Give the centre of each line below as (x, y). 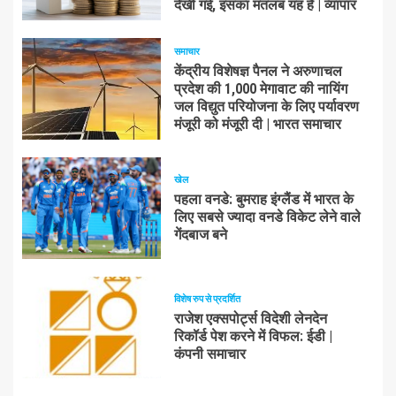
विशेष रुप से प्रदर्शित (207, 298)
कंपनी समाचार (209, 354)
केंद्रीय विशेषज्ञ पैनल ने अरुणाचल (258, 71)
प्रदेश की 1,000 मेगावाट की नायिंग (260, 89)
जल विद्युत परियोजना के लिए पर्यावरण (266, 107)
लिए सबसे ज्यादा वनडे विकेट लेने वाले (267, 217)
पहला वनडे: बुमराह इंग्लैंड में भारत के (263, 199)
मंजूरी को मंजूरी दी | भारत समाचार (257, 124)
